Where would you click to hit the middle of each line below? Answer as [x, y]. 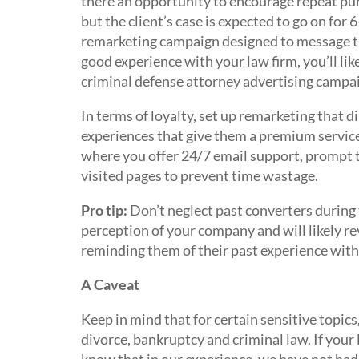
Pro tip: [104, 210]
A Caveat [110, 284]
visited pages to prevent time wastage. [199, 175]
